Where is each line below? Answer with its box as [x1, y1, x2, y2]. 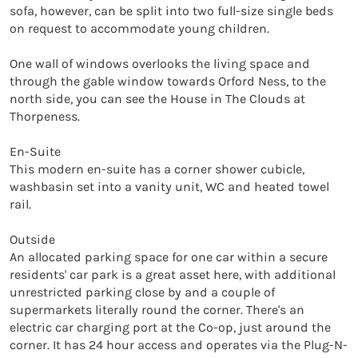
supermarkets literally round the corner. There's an [10, 301, 304, 317]
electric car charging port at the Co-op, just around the [10, 319, 331, 335]
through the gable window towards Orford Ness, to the [10, 73, 326, 89]
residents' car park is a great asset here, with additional [10, 266, 336, 282]
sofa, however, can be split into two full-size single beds [10, 2, 333, 18]
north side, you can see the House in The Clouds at [10, 90, 305, 106]
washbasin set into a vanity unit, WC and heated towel [10, 178, 329, 194]
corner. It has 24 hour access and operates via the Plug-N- [10, 336, 348, 352]
